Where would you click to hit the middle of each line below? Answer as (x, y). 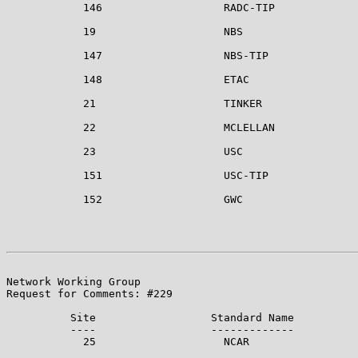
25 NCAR (128, 341)
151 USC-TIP (137, 175)
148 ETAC (128, 79)
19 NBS (125, 31)
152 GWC (125, 199)
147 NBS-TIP (137, 55)
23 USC (125, 151)
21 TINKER (134, 103)
